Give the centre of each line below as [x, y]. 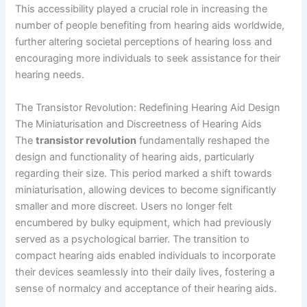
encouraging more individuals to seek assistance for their [148, 59]
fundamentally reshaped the [203, 140]
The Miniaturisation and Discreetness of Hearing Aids [139, 124]
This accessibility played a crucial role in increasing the [142, 9]
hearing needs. [50, 75]
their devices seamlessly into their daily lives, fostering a [145, 272]
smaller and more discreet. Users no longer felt [124, 206]
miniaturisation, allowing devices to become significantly [146, 189]
